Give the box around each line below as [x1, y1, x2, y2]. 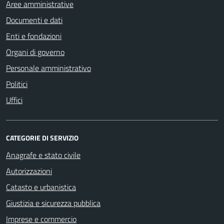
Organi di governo [6, 45, 64, 58]
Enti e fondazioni [6, 29, 61, 42]
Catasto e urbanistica [6, 180, 76, 193]
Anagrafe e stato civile [6, 148, 80, 161]
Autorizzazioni [6, 164, 52, 177]
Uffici [6, 93, 22, 106]
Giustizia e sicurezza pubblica [6, 196, 100, 209]
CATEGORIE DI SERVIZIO [6, 132, 78, 143]
